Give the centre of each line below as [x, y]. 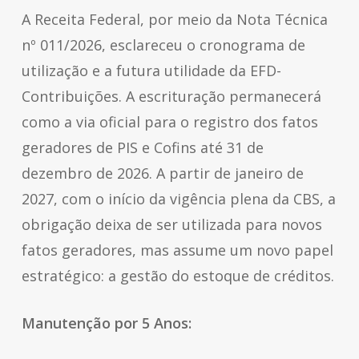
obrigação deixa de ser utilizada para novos [171, 224]
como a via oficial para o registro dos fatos [169, 122]
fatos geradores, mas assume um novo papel [177, 250]
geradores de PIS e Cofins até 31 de [142, 147]
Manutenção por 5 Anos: [108, 323]
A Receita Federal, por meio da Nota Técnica [174, 19]
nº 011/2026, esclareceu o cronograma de [163, 45]
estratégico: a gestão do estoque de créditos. [177, 276]
